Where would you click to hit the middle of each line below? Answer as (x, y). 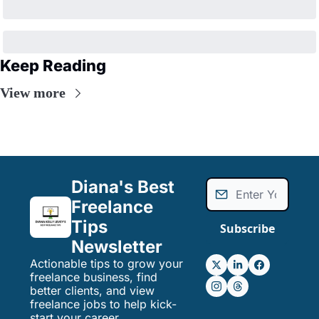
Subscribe (248, 229)
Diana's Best (123, 187)
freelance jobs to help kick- (103, 304)
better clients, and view (92, 291)
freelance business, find (94, 277)
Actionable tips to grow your (106, 264)
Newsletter (117, 247)
